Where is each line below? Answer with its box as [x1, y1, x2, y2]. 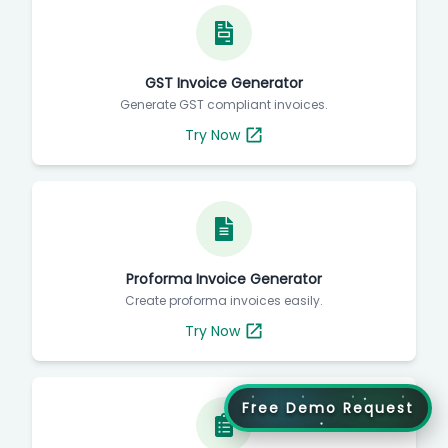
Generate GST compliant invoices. [120, 96, 328, 114]
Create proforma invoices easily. [125, 292, 323, 310]
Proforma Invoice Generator [126, 269, 322, 290]
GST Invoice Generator [145, 73, 303, 94]
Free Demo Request [242, 397, 414, 418]
